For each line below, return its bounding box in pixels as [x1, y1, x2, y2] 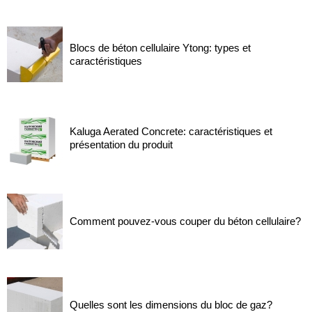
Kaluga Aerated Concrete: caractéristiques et [70, 125, 272, 138]
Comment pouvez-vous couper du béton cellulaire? [70, 215, 301, 228]
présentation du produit [70, 139, 173, 151]
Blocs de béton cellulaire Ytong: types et [70, 42, 251, 54]
